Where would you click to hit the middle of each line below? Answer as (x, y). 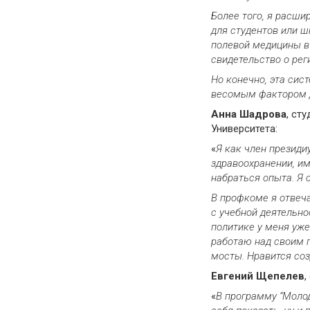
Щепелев (280, 276)
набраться (237, 177)
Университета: (244, 128)
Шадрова (263, 114)
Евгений (234, 276)
